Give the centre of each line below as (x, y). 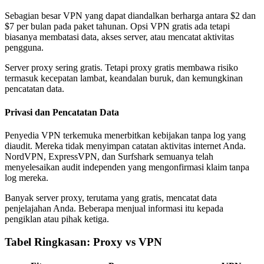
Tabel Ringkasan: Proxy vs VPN (83, 242)
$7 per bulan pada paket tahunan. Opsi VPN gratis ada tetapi (117, 27)
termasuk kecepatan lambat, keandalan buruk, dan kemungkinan (124, 78)
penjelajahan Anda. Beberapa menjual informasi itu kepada (114, 208)
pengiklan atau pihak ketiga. (57, 219)
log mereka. (27, 177)
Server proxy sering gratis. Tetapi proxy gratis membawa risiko (121, 68)
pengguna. (24, 48)
